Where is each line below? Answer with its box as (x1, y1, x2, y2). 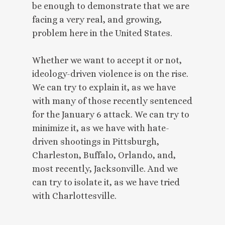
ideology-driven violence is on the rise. (32, 68, 188, 79)
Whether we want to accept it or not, (32, 55, 182, 65)
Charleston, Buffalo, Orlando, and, (32, 150, 176, 160)
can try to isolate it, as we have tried (32, 177, 180, 187)
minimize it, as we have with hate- (32, 123, 169, 133)
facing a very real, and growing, (32, 14, 162, 25)
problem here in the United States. (32, 28, 172, 38)
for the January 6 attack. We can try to (32, 109, 189, 120)
